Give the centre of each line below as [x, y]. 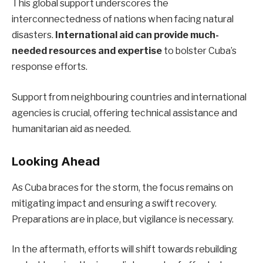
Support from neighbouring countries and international [129, 97]
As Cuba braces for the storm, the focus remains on [122, 187]
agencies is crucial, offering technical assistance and [124, 113]
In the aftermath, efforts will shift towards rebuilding [124, 249]
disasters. [33, 35]
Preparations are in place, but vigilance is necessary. [123, 219]
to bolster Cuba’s [199, 51]
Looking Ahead [56, 161]
